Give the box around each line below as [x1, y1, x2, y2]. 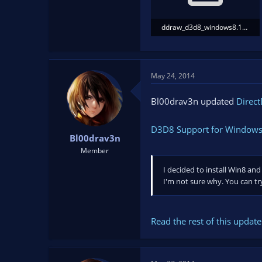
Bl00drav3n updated [151, 95, 236, 108]
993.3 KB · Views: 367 [161, 39, 230, 50]
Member [81, 145, 109, 156]
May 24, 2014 [151, 71, 195, 81]
